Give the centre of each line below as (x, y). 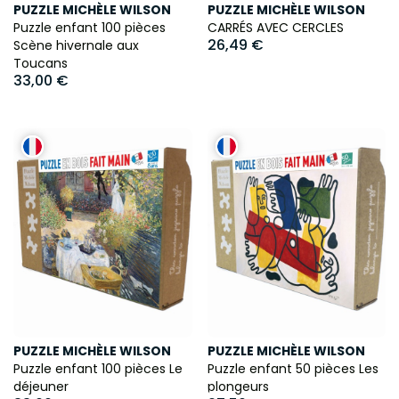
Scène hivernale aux (76, 45)
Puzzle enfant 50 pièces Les (293, 369)
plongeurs (238, 387)
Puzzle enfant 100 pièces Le (98, 369)
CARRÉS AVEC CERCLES (275, 27)
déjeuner (41, 387)
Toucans (41, 63)
